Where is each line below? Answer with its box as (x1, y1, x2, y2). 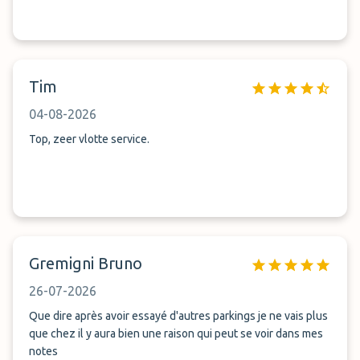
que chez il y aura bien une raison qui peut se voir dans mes (29, 327, 323, 340)
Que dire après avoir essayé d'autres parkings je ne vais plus (29, 309, 328, 322)
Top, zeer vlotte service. (29, 133, 149, 145)
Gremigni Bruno (29, 254, 142, 272)
